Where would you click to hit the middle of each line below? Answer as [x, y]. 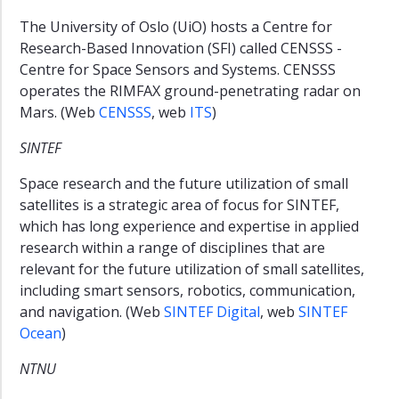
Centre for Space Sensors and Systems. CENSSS [178, 69]
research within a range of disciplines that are [172, 247]
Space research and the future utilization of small [184, 183]
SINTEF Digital [212, 311]
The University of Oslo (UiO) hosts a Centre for [176, 26]
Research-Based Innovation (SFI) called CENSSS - [181, 48]
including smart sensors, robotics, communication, [187, 290]
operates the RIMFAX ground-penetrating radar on [190, 90]
